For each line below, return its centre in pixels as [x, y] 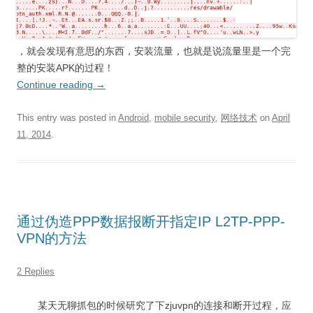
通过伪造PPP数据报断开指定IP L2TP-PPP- [151, 222]
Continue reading [56, 85]
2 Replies [36, 272]
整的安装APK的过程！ [65, 68]
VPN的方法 [52, 239]
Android [133, 118]
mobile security [185, 118]
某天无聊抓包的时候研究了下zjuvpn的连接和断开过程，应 [165, 306]
